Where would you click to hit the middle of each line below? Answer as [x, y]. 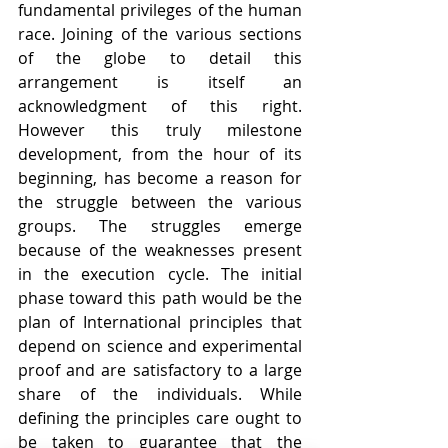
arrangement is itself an [160, 82]
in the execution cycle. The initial [160, 274]
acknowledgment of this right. [160, 106]
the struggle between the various [160, 202]
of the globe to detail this [160, 58]
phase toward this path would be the [160, 298]
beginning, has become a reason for [160, 178]
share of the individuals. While [160, 394]
